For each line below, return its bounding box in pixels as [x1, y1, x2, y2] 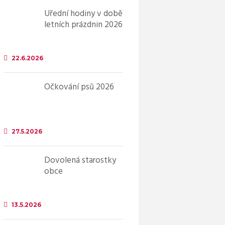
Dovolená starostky [44, 153, 116, 167]
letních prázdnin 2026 [44, 18, 123, 32]
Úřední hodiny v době [44, 7, 123, 21]
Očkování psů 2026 [44, 80, 114, 94]
